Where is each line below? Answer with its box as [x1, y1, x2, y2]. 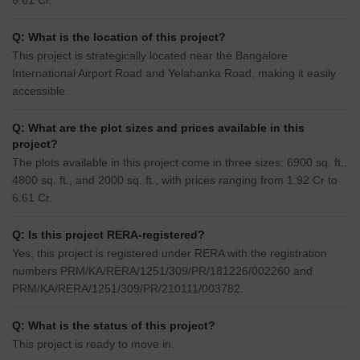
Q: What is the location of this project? [12, 31, 226, 44]
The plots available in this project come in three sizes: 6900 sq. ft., [12, 156, 347, 170]
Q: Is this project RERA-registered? [12, 228, 205, 242]
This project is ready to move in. [12, 337, 174, 351]
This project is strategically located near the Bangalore [12, 49, 288, 63]
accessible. [12, 84, 68, 98]
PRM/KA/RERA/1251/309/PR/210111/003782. [12, 282, 243, 296]
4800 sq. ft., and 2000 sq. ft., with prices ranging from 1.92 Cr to [12, 174, 337, 187]
